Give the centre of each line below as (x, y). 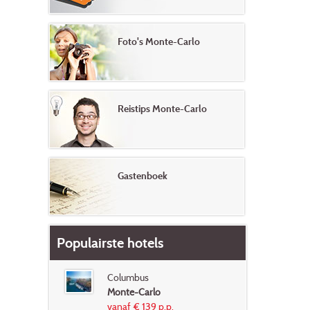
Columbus (128, 277)
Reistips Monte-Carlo (162, 108)
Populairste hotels (110, 243)
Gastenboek (143, 175)
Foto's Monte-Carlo (159, 41)
